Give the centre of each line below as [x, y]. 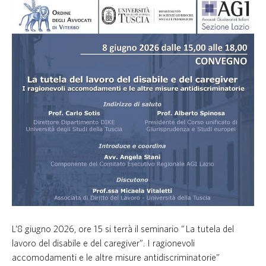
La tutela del [210, 229]
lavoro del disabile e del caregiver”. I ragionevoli [103, 243]
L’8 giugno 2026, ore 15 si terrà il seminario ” [99, 229]
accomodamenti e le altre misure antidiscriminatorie [114, 257]
